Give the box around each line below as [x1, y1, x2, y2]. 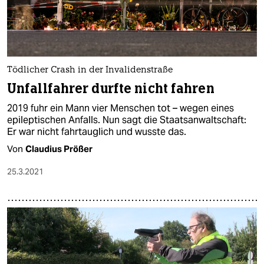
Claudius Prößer [25, 143, 93, 155]
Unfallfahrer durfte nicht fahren [7, 80, 214, 98]
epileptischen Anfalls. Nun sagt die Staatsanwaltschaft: [7, 114, 246, 127]
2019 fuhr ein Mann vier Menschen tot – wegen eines [7, 102, 234, 115]
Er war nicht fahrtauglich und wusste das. [7, 126, 186, 138]
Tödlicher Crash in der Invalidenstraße [7, 66, 173, 75]
